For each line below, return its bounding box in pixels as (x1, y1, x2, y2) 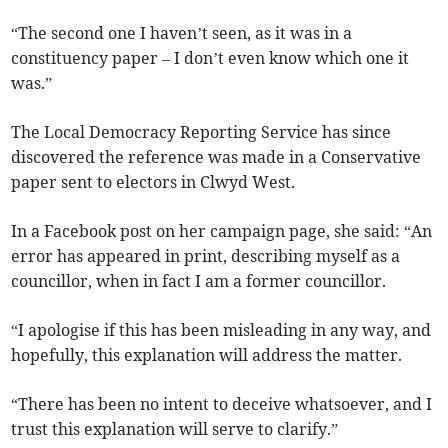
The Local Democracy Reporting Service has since (11, 122, 392, 143)
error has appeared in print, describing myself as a (11, 246, 401, 267)
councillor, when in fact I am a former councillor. (11, 271, 387, 292)
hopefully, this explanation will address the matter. (11, 345, 403, 366)
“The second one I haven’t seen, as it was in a (11, 23, 353, 44)
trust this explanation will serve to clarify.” (11, 419, 339, 440)
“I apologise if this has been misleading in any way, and (11, 320, 432, 341)
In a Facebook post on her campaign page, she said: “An (11, 221, 433, 242)
